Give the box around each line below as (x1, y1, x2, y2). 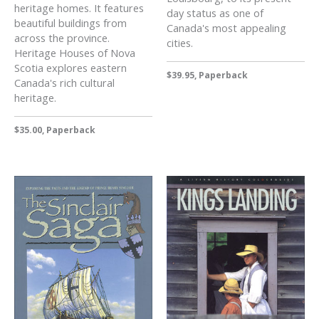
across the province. (14, 31, 110, 46)
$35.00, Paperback (14, 123, 95, 136)
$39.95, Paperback (167, 68, 248, 81)
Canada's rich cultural (14, 75, 115, 90)
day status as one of (167, 6, 263, 21)
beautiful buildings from (14, 16, 127, 31)
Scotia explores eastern (14, 61, 127, 75)
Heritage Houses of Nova (14, 46, 135, 61)
